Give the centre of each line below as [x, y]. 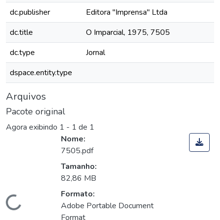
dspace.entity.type [41, 73]
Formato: [78, 194]
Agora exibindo [33, 127]
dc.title [21, 32]
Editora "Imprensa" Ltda [127, 12]
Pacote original [36, 111]
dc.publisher [30, 12]
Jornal [96, 53]
